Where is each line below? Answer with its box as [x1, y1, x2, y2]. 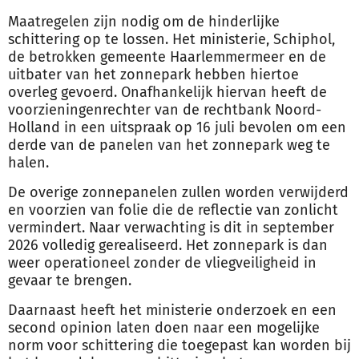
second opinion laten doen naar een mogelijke [8, 319, 320, 337]
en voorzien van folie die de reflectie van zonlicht [8, 201, 338, 219]
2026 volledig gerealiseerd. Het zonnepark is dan [8, 236, 328, 254]
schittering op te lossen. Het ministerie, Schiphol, [8, 30, 335, 48]
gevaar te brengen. [8, 272, 131, 289]
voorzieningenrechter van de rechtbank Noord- [8, 101, 321, 119]
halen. [8, 154, 49, 171]
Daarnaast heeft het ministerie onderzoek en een [8, 301, 337, 319]
